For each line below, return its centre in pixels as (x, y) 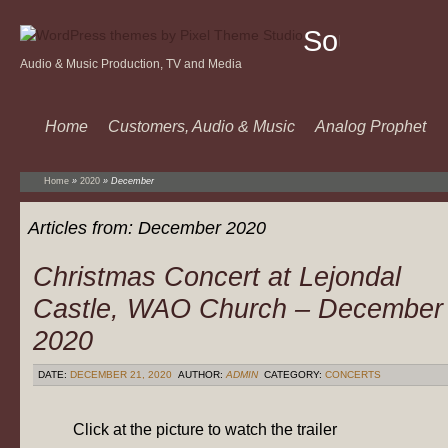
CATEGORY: (293, 374)
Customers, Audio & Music (201, 126)
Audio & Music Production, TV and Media (131, 64)
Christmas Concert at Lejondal (217, 276)
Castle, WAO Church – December (238, 308)
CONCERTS (353, 374)
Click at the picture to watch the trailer (205, 430)
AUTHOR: (200, 374)
